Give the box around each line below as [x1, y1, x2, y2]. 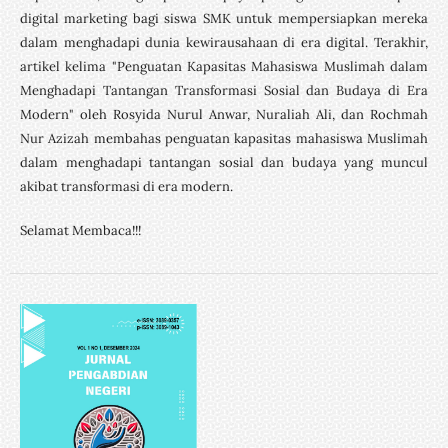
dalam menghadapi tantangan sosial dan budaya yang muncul [19, 153, 429, 171]
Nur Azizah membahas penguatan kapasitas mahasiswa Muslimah [19, 129, 429, 147]
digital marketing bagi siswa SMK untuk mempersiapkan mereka [19, 9, 429, 27]
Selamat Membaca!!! [19, 221, 141, 239]
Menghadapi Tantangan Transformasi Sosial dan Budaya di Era [19, 81, 429, 99]
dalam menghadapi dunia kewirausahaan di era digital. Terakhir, [19, 33, 429, 51]
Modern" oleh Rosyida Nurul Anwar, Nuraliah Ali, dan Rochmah [19, 105, 429, 123]
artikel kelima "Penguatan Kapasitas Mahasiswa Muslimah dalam [19, 57, 429, 75]
